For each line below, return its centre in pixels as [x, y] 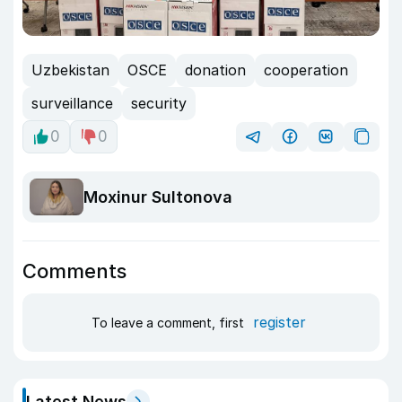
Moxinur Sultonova [158, 197]
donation [215, 70]
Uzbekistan [70, 70]
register [279, 323]
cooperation [306, 70]
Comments [74, 271]
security [159, 104]
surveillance [72, 104]
